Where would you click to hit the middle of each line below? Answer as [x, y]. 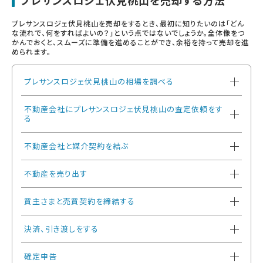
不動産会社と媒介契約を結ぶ [76, 146]
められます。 [31, 52]
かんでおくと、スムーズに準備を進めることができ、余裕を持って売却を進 [130, 42]
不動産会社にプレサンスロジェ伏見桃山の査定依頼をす [124, 109]
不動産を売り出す [56, 174]
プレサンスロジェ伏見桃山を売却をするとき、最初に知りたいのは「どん [128, 23]
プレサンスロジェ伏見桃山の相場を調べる [99, 82]
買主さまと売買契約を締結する [80, 201]
